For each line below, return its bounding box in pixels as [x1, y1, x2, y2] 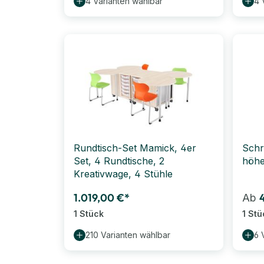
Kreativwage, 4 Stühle [74, 167, 173, 180]
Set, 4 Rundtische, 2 [74, 154, 164, 167]
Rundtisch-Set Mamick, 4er [74, 141, 196, 154]
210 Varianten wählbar [85, 229, 170, 240]
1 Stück [74, 208, 104, 219]
